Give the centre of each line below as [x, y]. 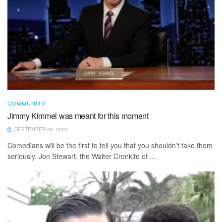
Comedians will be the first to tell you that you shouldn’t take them [110, 145]
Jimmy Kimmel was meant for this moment [78, 116]
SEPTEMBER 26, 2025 [40, 130]
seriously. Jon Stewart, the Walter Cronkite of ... [82, 156]
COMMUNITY [27, 103]
